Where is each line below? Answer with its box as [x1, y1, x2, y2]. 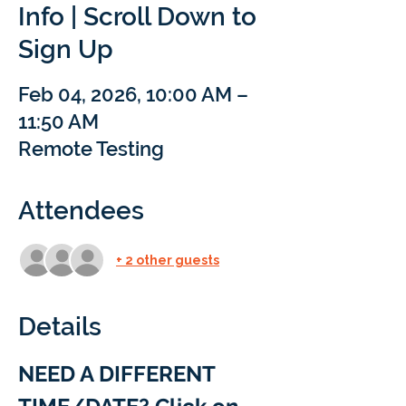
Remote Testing [18, 137, 164, 160]
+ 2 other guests [116, 252, 219, 267]
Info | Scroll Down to [18, 2, 256, 32]
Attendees [18, 196, 144, 226]
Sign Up [18, 34, 113, 64]
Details [18, 312, 101, 342]
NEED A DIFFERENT [18, 361, 220, 387]
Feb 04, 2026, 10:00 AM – [18, 82, 248, 106]
